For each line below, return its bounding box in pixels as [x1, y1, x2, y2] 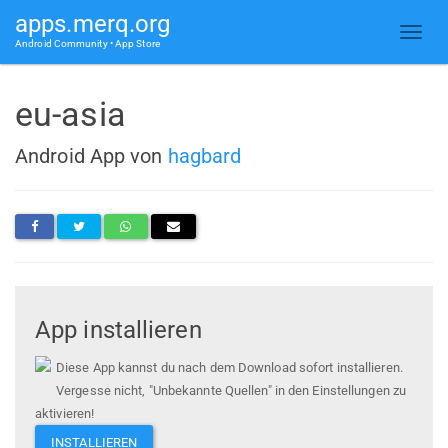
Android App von [15, 143, 168, 168]
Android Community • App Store [15, 38, 160, 49]
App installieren [35, 316, 202, 345]
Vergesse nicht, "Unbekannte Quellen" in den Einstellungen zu [56, 383, 407, 399]
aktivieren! [35, 406, 95, 422]
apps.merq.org [15, 10, 171, 38]
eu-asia [15, 94, 126, 134]
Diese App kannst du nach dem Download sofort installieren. [56, 360, 403, 376]
